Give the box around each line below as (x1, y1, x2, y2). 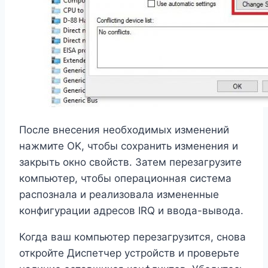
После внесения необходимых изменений (19, 123, 229, 136)
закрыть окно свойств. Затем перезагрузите (19, 156, 242, 168)
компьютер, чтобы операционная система (19, 172, 232, 184)
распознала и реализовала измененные (19, 188, 219, 200)
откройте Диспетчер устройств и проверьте (19, 246, 239, 259)
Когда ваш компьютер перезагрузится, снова (19, 230, 246, 243)
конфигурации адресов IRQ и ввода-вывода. (19, 204, 243, 217)
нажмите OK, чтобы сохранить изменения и (19, 139, 238, 152)
